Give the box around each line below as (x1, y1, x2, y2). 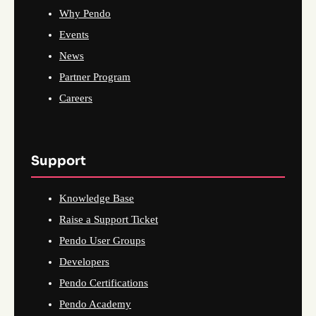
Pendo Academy (59, 298, 131, 310)
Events (59, 28, 89, 40)
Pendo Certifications (59, 276, 148, 288)
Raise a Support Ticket (59, 213, 158, 225)
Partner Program (59, 71, 130, 83)
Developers (59, 255, 109, 267)
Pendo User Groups (59, 234, 145, 246)
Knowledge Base (59, 192, 134, 204)
